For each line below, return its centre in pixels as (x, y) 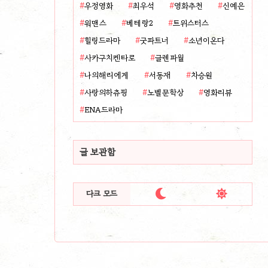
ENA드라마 (103, 110)
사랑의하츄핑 (106, 93)
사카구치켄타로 (110, 58)
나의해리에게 (107, 75)
